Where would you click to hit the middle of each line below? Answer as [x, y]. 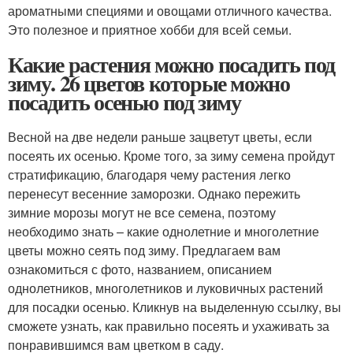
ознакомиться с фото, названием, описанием [140, 269]
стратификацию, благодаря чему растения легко [149, 175]
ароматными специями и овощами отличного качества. [170, 11]
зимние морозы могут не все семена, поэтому [142, 213]
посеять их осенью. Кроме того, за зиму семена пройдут [171, 156]
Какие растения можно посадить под [171, 65]
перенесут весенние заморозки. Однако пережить [154, 194]
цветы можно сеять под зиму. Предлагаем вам [144, 251]
